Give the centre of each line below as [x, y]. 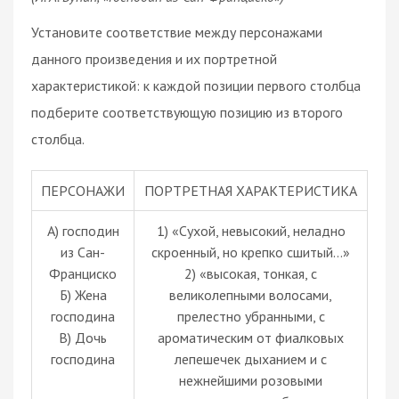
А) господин [83, 230]
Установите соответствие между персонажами [177, 32]
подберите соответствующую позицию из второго [187, 112]
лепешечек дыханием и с [251, 358]
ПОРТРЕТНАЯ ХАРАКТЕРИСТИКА [251, 190]
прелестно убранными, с [251, 316]
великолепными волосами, [251, 294]
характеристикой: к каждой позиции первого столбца [196, 85]
